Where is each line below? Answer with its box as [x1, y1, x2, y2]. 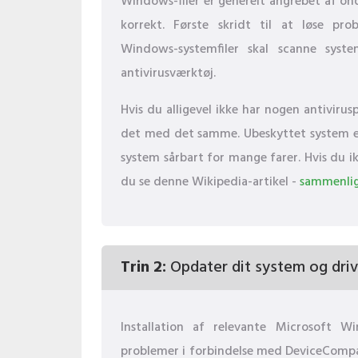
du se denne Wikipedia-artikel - [121, 172, 300, 193]
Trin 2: [121, 255, 166, 280]
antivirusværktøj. [121, 63, 216, 84]
